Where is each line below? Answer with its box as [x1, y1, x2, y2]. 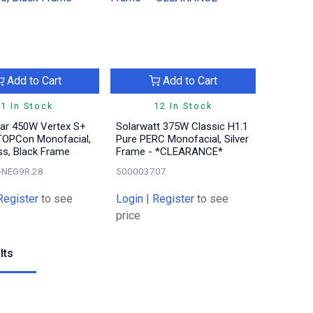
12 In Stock [153, 100, 212, 111]
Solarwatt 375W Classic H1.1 [116, 119, 249, 133]
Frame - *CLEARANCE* [116, 145, 224, 158]
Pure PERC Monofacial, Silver [116, 132, 249, 145]
